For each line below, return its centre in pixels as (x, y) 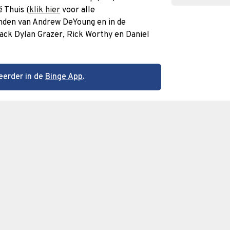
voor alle (78, 10)
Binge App (64, 77)
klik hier (45, 10)
